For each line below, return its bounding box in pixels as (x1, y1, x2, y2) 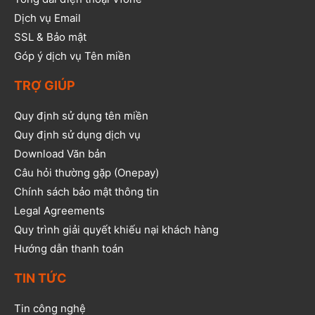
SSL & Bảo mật (14, 30, 86, 44)
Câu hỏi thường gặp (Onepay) (14, 165, 159, 179)
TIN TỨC (14, 270, 67, 285)
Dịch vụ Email (14, 11, 81, 25)
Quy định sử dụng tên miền (14, 108, 148, 122)
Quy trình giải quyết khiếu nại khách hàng (14, 222, 219, 236)
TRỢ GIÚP (14, 77, 75, 93)
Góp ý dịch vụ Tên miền (14, 49, 131, 63)
